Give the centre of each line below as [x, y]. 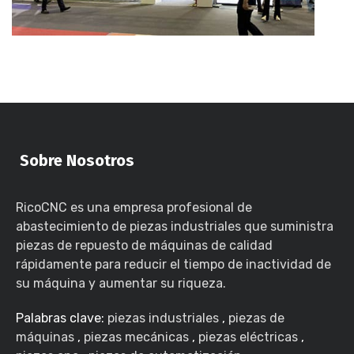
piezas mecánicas [136, 337]
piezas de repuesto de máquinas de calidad [144, 245]
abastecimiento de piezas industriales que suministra [175, 226]
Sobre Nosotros [77, 160]
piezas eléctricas [248, 337]
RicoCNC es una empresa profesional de [134, 207]
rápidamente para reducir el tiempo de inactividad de [173, 264]
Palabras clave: [62, 318]
